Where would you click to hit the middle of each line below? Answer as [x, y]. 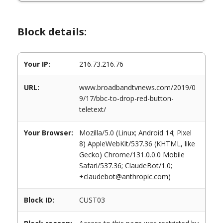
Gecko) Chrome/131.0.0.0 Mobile [132, 155]
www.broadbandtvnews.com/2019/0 [137, 87]
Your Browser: [49, 133]
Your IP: [37, 64]
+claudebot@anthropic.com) [125, 176]
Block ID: [39, 200]
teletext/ [93, 109]
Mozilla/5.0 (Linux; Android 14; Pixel [135, 133]
